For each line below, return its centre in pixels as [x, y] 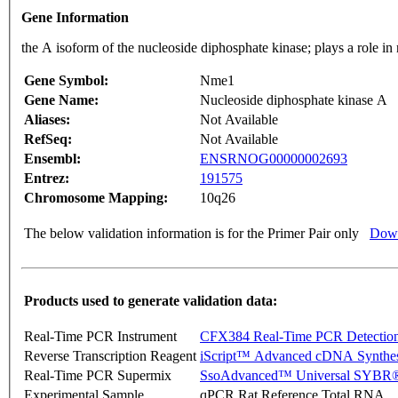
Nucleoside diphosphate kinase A [294, 100]
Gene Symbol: [66, 81]
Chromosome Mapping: [96, 198]
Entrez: [47, 179]
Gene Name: [61, 100]
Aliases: [47, 120]
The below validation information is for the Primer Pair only [191, 234]
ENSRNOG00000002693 [274, 159]
